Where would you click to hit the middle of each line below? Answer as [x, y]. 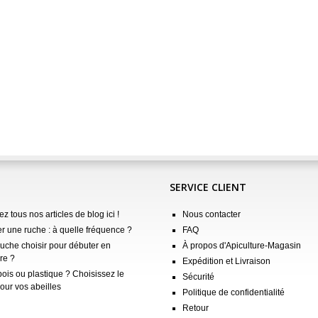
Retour [196, 308]
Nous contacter [212, 214]
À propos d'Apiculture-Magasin [242, 245]
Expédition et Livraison [226, 261]
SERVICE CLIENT [208, 187]
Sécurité [198, 276]
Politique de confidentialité [234, 292]
